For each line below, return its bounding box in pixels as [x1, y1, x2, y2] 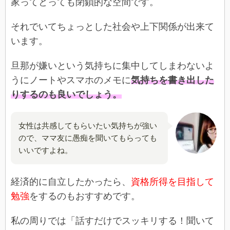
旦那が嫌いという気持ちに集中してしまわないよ [11, 60, 214, 71]
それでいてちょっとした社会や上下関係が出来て [11, 21, 214, 32]
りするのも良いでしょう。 [11, 89, 122, 100]
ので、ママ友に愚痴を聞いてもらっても [18, 133, 157, 142]
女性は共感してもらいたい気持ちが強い [18, 121, 157, 130]
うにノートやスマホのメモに [11, 74, 131, 85]
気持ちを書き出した [131, 74, 214, 85]
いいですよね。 [18, 146, 72, 155]
